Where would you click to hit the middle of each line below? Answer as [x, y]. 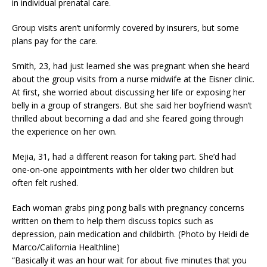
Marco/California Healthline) [66, 247]
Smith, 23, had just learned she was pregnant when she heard [131, 66]
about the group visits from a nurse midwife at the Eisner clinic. [133, 79]
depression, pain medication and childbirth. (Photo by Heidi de [131, 234]
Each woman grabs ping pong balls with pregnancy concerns [128, 208]
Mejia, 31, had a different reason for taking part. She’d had [124, 156]
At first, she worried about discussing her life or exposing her [129, 92]
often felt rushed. [45, 183]
